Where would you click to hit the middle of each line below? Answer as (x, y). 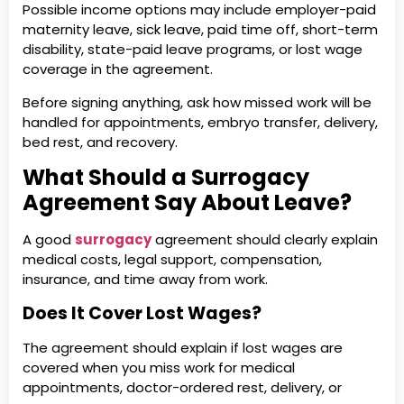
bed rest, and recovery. (100, 142)
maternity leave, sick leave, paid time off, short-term (200, 30)
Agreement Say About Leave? (187, 203)
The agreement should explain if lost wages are (183, 347)
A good (49, 240)
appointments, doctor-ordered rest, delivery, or (182, 387)
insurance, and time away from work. (145, 280)
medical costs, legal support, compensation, (172, 260)
